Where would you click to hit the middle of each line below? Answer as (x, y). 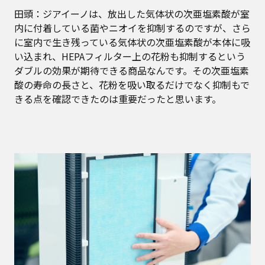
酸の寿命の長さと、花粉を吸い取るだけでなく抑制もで (132, 84)
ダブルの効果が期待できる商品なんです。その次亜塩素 (132, 70)
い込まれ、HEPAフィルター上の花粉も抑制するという (130, 56)
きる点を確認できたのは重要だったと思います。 (118, 98)
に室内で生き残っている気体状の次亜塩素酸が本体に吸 (132, 42)
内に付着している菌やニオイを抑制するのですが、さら (132, 28)
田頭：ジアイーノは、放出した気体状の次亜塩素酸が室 (132, 13)
